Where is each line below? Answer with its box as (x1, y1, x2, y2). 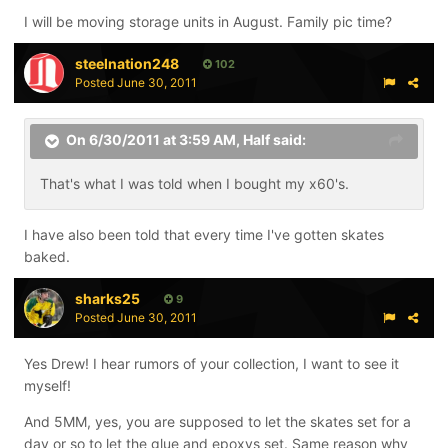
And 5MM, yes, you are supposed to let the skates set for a (24, 412, 411, 430)
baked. (24, 247, 70, 265)
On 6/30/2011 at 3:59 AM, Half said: (66, 131, 306, 149)
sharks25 (75, 289, 140, 307)
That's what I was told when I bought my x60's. (40, 174, 349, 192)
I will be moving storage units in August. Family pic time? (24, 12, 392, 30)
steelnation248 (75, 54, 179, 72)
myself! (24, 376, 71, 394)
